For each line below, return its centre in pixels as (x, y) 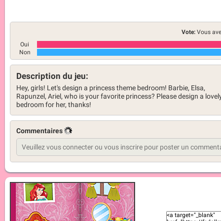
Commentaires (40, 131)
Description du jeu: (52, 76)
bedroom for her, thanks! (54, 105)
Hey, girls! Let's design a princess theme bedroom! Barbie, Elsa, (111, 88)
